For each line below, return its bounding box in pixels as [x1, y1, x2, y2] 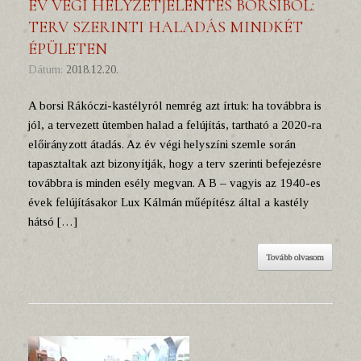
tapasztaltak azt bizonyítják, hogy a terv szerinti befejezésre [28, 157, 322, 170]
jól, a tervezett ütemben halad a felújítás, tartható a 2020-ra [28, 118, 322, 131]
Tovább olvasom [266, 252, 324, 262]
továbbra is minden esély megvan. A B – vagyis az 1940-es [28, 176, 321, 189]
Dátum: [37, 64, 66, 76]
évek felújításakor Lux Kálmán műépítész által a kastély [28, 196, 309, 209]
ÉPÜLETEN [28, 39, 107, 59]
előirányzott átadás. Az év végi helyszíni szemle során [28, 138, 296, 151]
